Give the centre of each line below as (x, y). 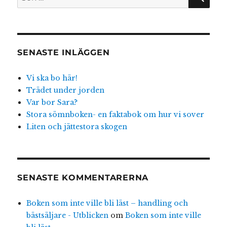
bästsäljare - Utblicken (67, 215)
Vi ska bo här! (52, 78)
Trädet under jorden (65, 90)
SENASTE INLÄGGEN (64, 53)
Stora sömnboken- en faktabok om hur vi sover (115, 115)
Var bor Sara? (52, 103)
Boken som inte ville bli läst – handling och (107, 203)
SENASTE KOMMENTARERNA (83, 177)
